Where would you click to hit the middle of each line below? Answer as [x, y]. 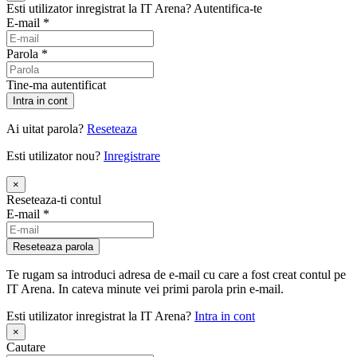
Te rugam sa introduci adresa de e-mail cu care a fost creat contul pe [176, 275]
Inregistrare [132, 156]
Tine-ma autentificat [56, 85]
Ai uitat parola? [47, 129]
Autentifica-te [228, 8]
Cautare [26, 347]
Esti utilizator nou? [55, 156]
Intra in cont [225, 316]
